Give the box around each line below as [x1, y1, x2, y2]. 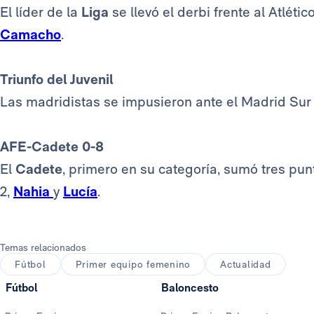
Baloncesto [161, 281, 219, 295]
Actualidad [220, 259, 271, 271]
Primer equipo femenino [75, 259, 191, 271]
